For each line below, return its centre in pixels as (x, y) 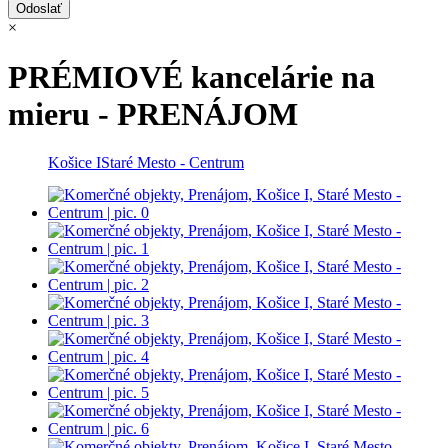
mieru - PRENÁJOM (153, 113)
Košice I (74, 162)
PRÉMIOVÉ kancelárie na (191, 76)
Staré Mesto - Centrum (172, 162)
